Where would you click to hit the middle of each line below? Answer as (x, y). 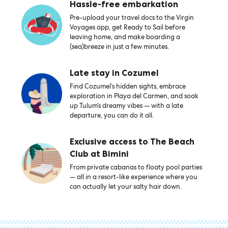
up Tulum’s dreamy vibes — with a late (126, 106)
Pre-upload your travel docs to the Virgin (132, 18)
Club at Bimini (99, 154)
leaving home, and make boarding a (125, 37)
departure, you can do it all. (111, 115)
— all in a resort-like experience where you (133, 177)
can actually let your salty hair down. (125, 187)
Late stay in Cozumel (114, 73)
